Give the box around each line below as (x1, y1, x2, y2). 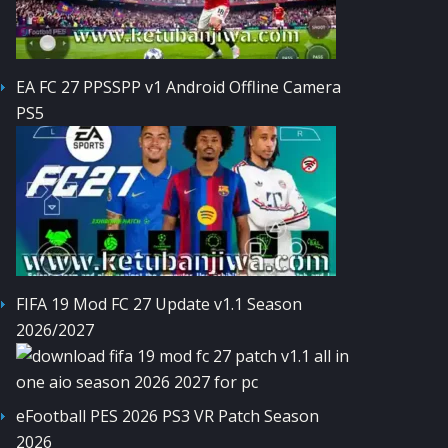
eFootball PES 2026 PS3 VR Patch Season (16, 404, 319, 427)
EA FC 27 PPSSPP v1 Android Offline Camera (16, 75, 341, 98)
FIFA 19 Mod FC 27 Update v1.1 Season (16, 292, 302, 315)
